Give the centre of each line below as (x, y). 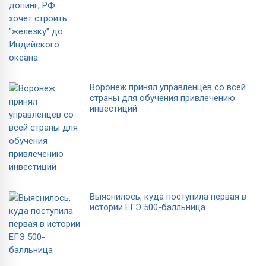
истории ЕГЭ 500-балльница (148, 207)
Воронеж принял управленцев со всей (168, 87)
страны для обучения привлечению (162, 98)
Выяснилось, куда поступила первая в (168, 196)
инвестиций (113, 108)
